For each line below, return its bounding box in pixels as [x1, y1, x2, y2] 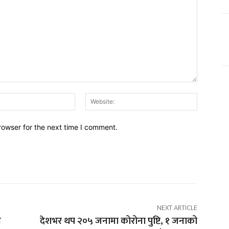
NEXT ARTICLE [156, 202, 197, 214]
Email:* [75, 93, 98, 102]
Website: [196, 93, 225, 102]
